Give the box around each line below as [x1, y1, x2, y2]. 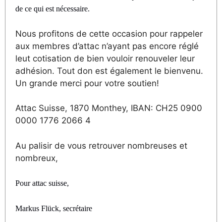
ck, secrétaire [52, 204, 92, 213]
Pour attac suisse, [15, 179, 69, 187]
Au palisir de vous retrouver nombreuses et [15, 140, 187, 151]
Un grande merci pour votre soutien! [15, 78, 159, 88]
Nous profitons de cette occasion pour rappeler [15, 28, 203, 39]
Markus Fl [15, 204, 48, 213]
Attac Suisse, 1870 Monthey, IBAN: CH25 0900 [15, 103, 202, 113]
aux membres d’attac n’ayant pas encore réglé [15, 41, 199, 51]
